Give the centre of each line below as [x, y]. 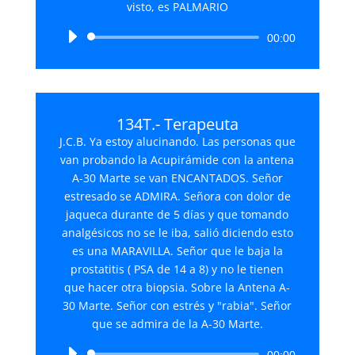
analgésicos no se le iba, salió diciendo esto [177, 233]
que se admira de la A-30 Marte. [177, 324]
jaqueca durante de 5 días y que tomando [177, 214]
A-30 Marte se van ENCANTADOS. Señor [177, 178]
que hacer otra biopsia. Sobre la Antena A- [177, 287]
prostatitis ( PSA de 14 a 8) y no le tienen [177, 269]
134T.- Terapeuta [177, 124]
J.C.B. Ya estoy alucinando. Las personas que [177, 141]
